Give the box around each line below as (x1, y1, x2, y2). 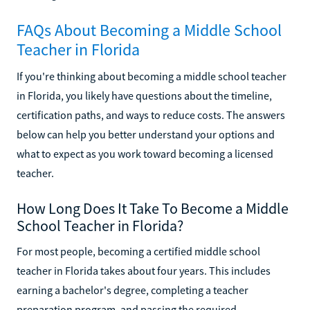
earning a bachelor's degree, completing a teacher (17, 282, 248, 297)
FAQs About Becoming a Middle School (17, 19, 282, 41)
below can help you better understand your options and (17, 127, 275, 141)
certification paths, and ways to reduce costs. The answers (17, 107, 285, 122)
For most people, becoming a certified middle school (17, 244, 260, 258)
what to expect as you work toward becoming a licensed (17, 146, 273, 161)
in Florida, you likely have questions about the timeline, (17, 88, 272, 102)
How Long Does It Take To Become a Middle (17, 198, 289, 218)
